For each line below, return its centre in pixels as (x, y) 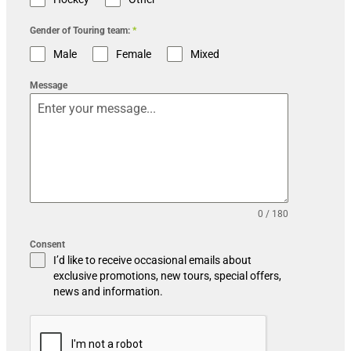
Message (49, 86)
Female (134, 54)
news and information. (108, 292)
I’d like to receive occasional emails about (152, 261)
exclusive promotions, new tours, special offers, (167, 276)
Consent (47, 245)
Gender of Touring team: (81, 31)
